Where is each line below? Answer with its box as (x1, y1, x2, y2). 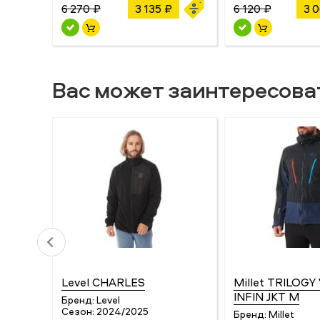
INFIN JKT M (233, 289, 299, 305)
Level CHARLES (61, 274, 145, 291)
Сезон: (61, 304, 94, 319)
